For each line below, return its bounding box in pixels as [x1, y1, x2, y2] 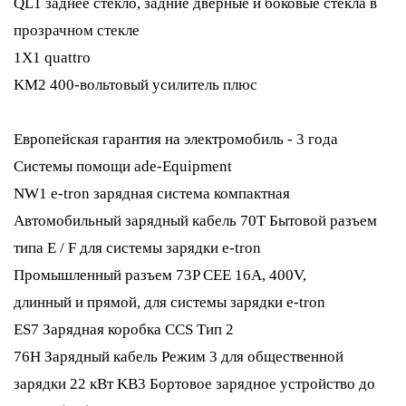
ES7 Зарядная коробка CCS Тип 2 [14, 321, 234, 338]
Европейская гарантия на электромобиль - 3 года [14, 130, 338, 148]
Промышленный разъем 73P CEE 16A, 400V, [14, 266, 310, 284]
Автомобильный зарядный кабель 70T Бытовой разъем [14, 212, 377, 229]
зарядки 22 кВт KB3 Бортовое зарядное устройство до [14, 375, 375, 392]
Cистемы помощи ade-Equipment [14, 158, 232, 175]
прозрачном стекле [14, 22, 140, 39]
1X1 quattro [14, 49, 91, 66]
